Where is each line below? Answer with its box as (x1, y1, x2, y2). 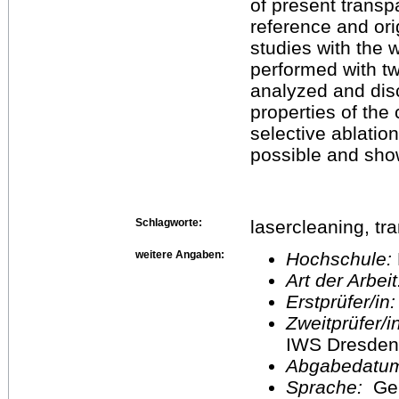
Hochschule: (286, 248, 397, 269)
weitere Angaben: (135, 248, 224, 261)
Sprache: (286, 376, 373, 397)
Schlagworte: (135, 216, 202, 229)
